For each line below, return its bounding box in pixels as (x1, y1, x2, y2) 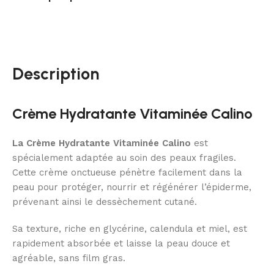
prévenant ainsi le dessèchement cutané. (12, 196, 197, 208)
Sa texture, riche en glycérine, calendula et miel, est (12, 223, 247, 235)
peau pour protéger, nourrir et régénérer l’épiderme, (12, 182, 251, 193)
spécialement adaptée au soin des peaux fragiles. (12, 152, 236, 164)
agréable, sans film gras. (12, 253, 125, 264)
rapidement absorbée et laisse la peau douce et (12, 238, 230, 250)
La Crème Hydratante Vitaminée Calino (12, 138, 191, 149)
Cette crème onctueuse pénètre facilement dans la (12, 167, 242, 179)
